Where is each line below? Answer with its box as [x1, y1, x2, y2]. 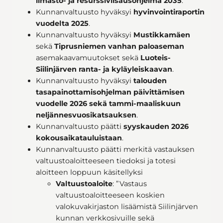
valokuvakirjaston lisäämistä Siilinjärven [56, 202, 198, 211]
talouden [133, 76, 167, 85]
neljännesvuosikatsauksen [36, 110, 136, 119]
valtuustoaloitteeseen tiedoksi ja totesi [36, 156, 176, 165]
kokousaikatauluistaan [36, 133, 122, 142]
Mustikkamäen [133, 30, 190, 39]
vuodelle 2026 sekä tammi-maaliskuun [36, 99, 181, 108]
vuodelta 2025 [36, 18, 89, 28]
